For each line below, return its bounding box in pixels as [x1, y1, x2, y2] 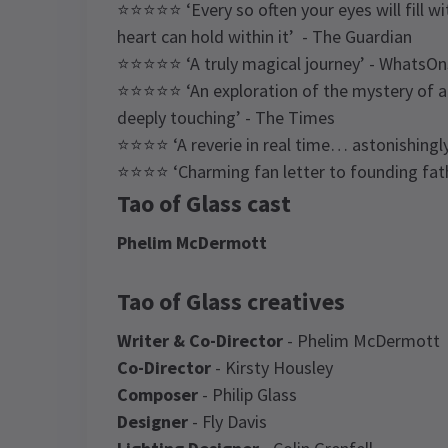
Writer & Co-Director [117, 329, 283, 352]
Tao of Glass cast [117, 188, 291, 219]
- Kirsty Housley [211, 356, 333, 379]
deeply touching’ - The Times [117, 106, 335, 129]
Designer [117, 410, 188, 433]
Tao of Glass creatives [117, 286, 345, 317]
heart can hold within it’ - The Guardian [117, 25, 416, 48]
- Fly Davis [188, 410, 267, 433]
